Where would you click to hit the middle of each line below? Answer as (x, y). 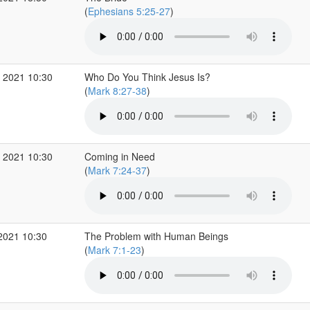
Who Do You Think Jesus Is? (147, 77)
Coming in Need (119, 156)
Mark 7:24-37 (117, 170)
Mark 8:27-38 (117, 91)
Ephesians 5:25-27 (129, 11)
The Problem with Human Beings (156, 236)
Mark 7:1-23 (114, 250)
